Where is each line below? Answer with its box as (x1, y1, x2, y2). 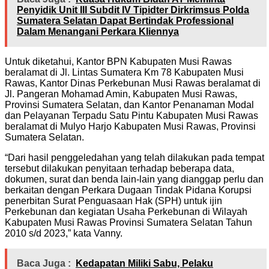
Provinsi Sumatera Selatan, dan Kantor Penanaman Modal (5, 99, 254, 110)
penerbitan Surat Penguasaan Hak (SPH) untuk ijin (5, 195, 222, 206)
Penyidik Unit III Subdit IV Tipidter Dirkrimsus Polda (17, 4, 249, 15)
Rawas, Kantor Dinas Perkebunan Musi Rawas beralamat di (5, 77, 261, 88)
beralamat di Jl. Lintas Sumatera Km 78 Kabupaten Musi (5, 67, 244, 77)
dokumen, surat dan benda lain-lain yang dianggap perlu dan (5, 174, 264, 184)
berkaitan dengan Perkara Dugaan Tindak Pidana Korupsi (5, 184, 252, 195)
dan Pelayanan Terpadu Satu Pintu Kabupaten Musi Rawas (5, 110, 258, 121)
